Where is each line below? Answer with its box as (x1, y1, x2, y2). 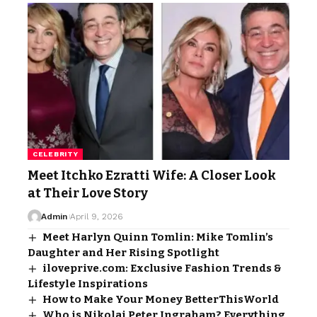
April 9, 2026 (69, 211, 122, 221)
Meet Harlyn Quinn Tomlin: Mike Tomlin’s (42, 230, 274, 243)
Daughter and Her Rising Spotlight (28, 246, 219, 259)
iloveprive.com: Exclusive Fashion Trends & (42, 261, 282, 275)
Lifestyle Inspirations (28, 277, 148, 290)
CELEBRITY (33, 149, 79, 158)
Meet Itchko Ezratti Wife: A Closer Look (28, 167, 276, 183)
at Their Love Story (28, 185, 148, 201)
